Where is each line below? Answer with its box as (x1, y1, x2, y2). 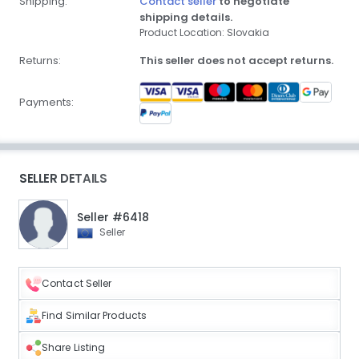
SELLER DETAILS (19, 169, 107, 187)
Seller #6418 (77, 208, 149, 225)
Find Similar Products (42, 308, 147, 322)
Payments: (19, 95, 74, 111)
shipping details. (139, 10, 232, 25)
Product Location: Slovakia (139, 26, 269, 39)
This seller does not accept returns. (139, 53, 333, 68)
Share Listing (42, 340, 106, 354)
